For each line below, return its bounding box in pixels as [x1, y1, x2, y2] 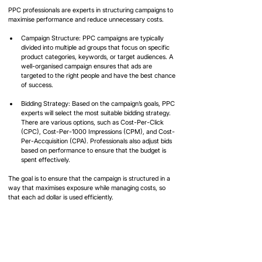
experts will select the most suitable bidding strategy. [21, 109, 173, 118]
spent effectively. [21, 156, 70, 164]
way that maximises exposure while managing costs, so [8, 184, 167, 192]
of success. [21, 81, 53, 89]
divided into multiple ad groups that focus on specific [21, 43, 171, 52]
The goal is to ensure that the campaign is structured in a [8, 174, 172, 183]
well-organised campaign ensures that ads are [21, 62, 154, 71]
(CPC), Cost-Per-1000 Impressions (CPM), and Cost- [21, 127, 175, 136]
